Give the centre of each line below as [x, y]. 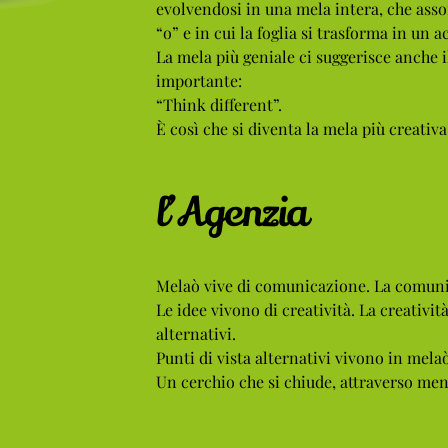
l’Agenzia [231, 212]
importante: [198, 80]
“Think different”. [218, 104]
